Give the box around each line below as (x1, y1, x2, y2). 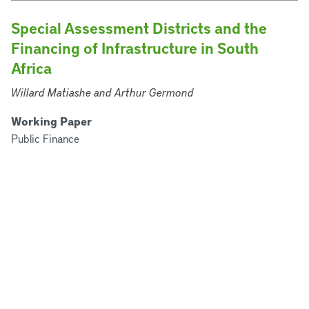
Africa (11, 58, 52, 78)
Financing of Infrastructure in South (11, 38, 259, 58)
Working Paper (11, 114, 92, 128)
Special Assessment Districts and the (11, 18, 267, 38)
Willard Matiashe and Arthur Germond (11, 85, 194, 99)
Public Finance (11, 131, 79, 146)
